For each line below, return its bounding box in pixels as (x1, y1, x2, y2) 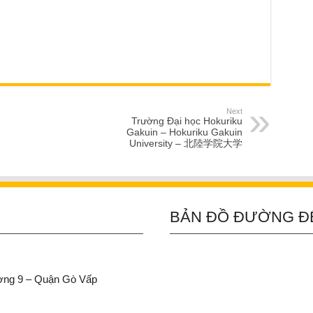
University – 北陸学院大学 (129, 137, 242, 149)
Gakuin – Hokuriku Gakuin (126, 126, 242, 138)
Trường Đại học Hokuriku (131, 115, 242, 126)
